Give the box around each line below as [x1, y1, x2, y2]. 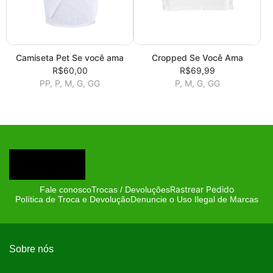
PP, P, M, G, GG [40, 78, 100, 89]
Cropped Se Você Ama [151, 52, 243, 63]
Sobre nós [9, 244, 54, 255]
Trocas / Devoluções [91, 184, 170, 194]
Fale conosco [39, 184, 91, 194]
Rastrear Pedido [169, 184, 234, 195]
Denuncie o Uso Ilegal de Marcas [130, 194, 258, 205]
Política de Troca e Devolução [15, 194, 130, 205]
